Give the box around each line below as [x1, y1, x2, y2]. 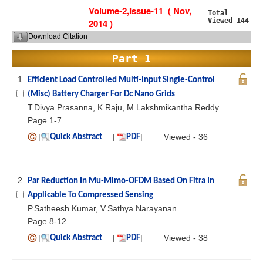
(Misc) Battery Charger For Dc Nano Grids [28, 89, 175, 99]
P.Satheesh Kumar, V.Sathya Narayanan [28, 203, 177, 213]
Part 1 [112, 52, 151, 65]
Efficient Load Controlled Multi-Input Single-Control [28, 75, 215, 85]
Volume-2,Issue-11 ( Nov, [89, 4, 191, 17]
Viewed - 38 [164, 232, 208, 242]
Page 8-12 [28, 216, 66, 226]
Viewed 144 [208, 16, 249, 25]
